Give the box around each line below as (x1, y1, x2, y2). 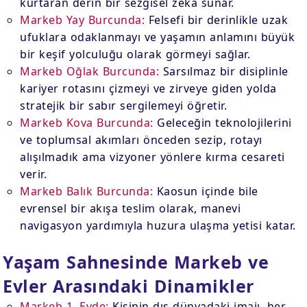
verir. (20, 167, 47, 182)
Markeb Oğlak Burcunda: (20, 64, 160, 79)
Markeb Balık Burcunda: (20, 184, 153, 199)
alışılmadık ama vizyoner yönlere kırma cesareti (20, 149, 285, 164)
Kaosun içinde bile (153, 184, 258, 199)
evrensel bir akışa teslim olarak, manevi (20, 201, 241, 216)
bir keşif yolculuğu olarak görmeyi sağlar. (20, 47, 251, 62)
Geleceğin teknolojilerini (153, 115, 292, 130)
